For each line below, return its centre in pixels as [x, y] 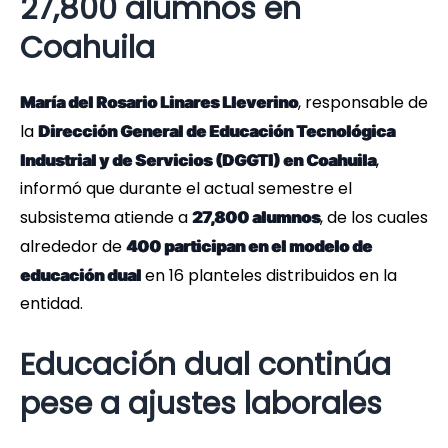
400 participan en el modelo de [249, 246]
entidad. [51, 304]
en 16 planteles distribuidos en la [269, 276]
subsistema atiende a [106, 218]
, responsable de [363, 103]
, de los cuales [374, 218]
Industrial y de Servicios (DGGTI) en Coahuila [198, 160]
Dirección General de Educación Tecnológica [216, 131]
